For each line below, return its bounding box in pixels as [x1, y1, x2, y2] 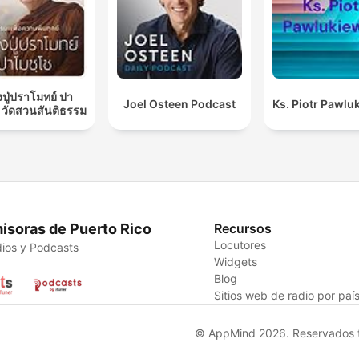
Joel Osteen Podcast [123, 96, 236, 111]
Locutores [214, 237, 267, 252]
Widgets [214, 254, 258, 268]
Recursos [214, 220, 272, 236]
